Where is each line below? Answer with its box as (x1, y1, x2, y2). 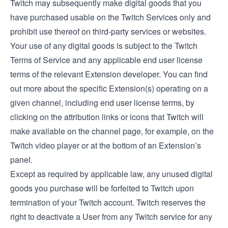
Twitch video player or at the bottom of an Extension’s (10, 139, 201, 151)
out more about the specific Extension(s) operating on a (10, 82, 208, 94)
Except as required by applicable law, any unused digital (10, 168, 213, 180)
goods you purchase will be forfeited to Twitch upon (10, 182, 194, 194)
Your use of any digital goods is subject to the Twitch (10, 40, 197, 51)
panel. (10, 154, 33, 165)
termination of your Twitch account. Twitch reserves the (10, 196, 206, 208)
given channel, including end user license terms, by (10, 97, 194, 108)
